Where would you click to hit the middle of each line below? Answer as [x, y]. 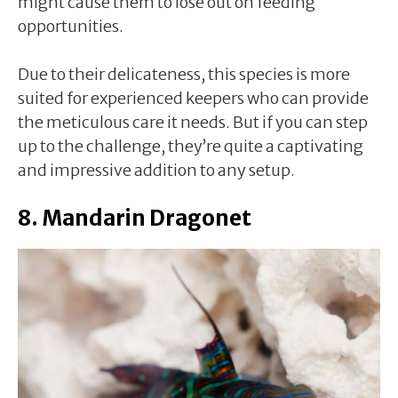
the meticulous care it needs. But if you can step [193, 122]
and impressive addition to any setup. [156, 170]
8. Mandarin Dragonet [135, 218]
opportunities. [71, 26]
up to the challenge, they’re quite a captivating [191, 146]
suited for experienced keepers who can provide [193, 98]
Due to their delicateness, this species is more [184, 74]
